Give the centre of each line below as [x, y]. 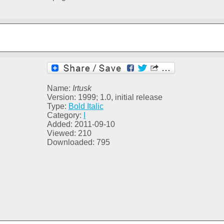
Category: [65, 115]
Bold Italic [86, 106]
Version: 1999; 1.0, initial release [105, 97]
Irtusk [82, 88]
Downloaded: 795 [78, 142]
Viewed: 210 [69, 133]
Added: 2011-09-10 [81, 124]
